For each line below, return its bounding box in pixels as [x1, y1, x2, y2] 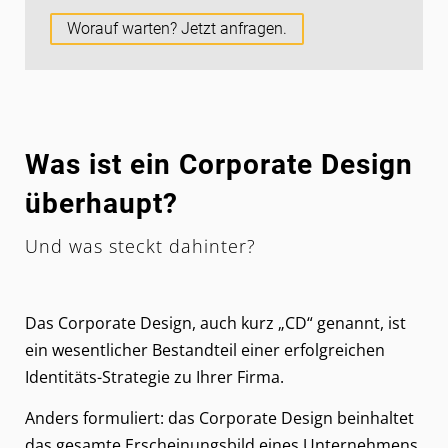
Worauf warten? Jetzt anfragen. [67, 18, 287, 38]
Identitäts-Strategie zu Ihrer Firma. [25, 365, 284, 388]
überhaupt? [25, 186, 178, 220]
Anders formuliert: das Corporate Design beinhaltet [25, 407, 414, 430]
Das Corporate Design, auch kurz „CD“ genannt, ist [25, 311, 406, 334]
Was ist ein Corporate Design [25, 147, 413, 181]
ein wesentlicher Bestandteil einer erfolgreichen [25, 338, 385, 361]
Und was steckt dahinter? [25, 233, 256, 258]
